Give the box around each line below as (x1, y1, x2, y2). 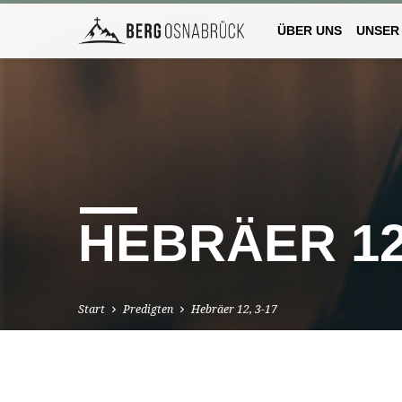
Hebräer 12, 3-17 (191, 301, 277, 318)
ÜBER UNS (277, 24, 342, 38)
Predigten (123, 301, 173, 318)
